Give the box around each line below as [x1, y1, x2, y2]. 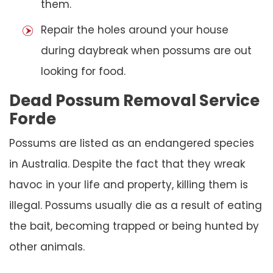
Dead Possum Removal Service [9, 89, 260, 112]
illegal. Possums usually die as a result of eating [9, 197, 262, 213]
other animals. [9, 239, 85, 254]
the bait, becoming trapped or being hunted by [9, 218, 259, 233]
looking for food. [41, 63, 126, 79]
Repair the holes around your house [41, 22, 229, 37]
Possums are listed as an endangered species [9, 135, 254, 151]
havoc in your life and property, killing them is [9, 177, 248, 192]
